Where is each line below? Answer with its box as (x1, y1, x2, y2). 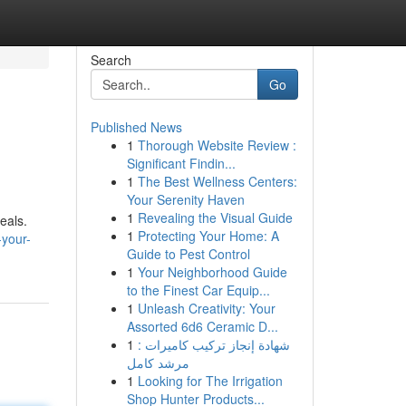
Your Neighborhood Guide (137, 263, 287, 281)
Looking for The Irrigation (137, 372, 283, 390)
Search (90, 51, 131, 69)
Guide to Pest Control (126, 245, 250, 263)
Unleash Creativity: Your (137, 299, 275, 317)
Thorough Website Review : (137, 136, 296, 154)
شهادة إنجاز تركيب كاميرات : (137, 335, 290, 353)
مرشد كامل (126, 353, 189, 372)
